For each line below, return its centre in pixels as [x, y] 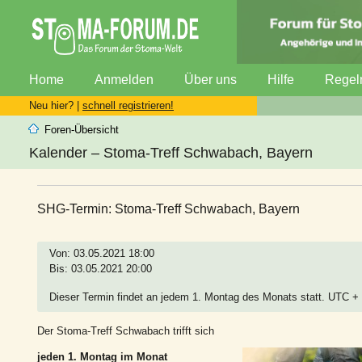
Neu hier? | [56, 105]
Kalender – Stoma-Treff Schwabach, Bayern [171, 152]
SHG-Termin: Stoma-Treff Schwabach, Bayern [168, 208]
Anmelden [124, 79]
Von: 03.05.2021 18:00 [102, 253]
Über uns [210, 79]
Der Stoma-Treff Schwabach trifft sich [126, 330]
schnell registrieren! [128, 105]
